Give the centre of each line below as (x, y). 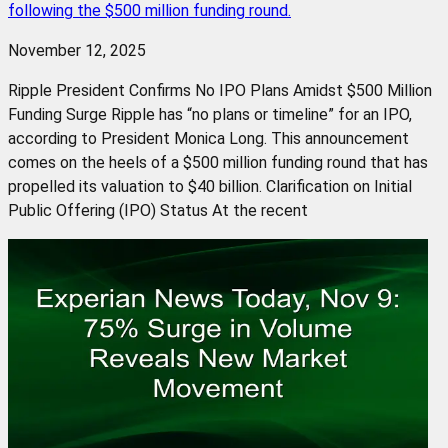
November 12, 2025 (77, 50)
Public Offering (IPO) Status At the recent (158, 210)
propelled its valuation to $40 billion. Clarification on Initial (210, 186)
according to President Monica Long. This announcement (208, 138)
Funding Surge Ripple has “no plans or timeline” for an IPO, (210, 114)
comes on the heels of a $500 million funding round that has (218, 162)
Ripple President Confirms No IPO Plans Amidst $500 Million (220, 90)
